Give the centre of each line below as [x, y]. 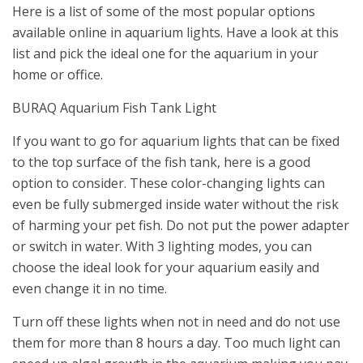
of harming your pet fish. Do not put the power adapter [181, 226]
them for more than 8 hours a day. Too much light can [176, 343]
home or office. [58, 75]
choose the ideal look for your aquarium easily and [166, 268]
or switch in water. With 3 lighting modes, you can [162, 247]
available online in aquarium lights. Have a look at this [175, 33]
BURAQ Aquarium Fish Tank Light [114, 108]
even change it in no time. [90, 289]
